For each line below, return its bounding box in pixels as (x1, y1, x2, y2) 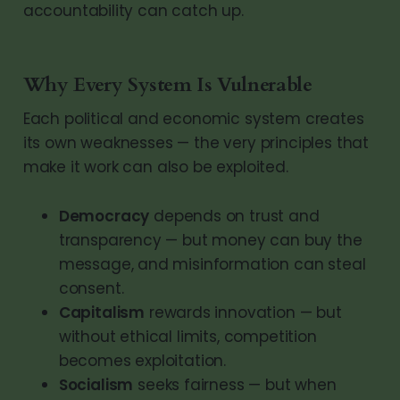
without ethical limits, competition (58, 325, 317, 347)
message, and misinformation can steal (58, 253, 366, 275)
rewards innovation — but (145, 301, 342, 323)
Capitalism (58, 301, 146, 323)
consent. (58, 277, 124, 299)
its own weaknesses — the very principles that (22, 131, 370, 154)
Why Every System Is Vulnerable (22, 71, 312, 98)
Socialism (58, 373, 134, 396)
